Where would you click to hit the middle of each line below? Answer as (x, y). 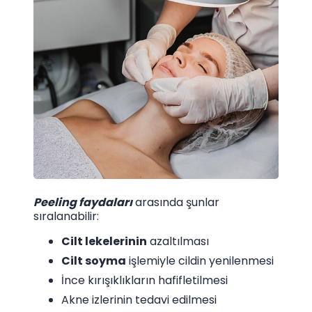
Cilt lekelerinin (104, 241)
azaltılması (178, 241)
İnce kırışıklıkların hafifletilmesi (145, 280)
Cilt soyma (94, 260)
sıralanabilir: (66, 216)
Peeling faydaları (83, 202)
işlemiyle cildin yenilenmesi (200, 260)
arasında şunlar (176, 202)
